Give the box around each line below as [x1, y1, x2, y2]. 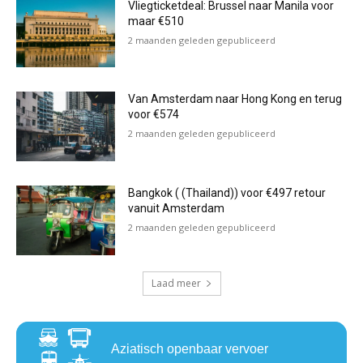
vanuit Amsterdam [128, 202, 225, 216]
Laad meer [151, 275, 201, 290]
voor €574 [128, 108, 180, 122]
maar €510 [128, 14, 185, 28]
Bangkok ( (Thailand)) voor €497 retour [128, 186, 327, 200]
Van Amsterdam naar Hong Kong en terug [128, 92, 343, 106]
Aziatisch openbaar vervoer [111, 341, 268, 356]
